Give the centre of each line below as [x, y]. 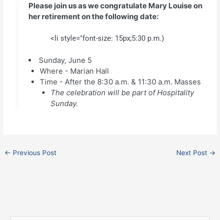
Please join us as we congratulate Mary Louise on [116, 6]
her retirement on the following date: [94, 17]
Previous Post [34, 152]
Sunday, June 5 [66, 60]
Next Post [192, 152]
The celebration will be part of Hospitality [123, 92]
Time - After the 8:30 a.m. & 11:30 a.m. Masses [120, 82]
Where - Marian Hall [74, 71]
